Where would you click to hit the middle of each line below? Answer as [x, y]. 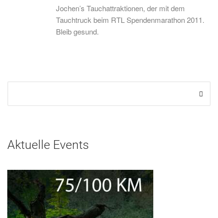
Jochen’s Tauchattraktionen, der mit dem [120, 8]
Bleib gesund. [77, 31]
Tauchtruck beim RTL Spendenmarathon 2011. [130, 20]
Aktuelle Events [48, 145]
